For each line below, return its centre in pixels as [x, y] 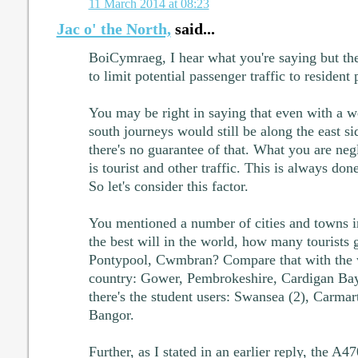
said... [193, 28]
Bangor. [111, 314]
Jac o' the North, [113, 28]
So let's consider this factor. [168, 186]
